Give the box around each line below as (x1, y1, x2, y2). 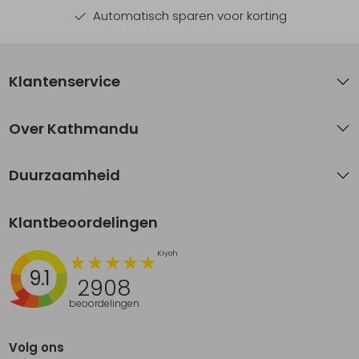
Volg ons (9, 338, 65, 356)
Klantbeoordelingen (9, 212, 159, 232)
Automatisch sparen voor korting (89, 7, 287, 25)
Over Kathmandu (9, 118, 139, 139)
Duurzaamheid (9, 165, 121, 186)
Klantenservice (9, 71, 121, 92)
